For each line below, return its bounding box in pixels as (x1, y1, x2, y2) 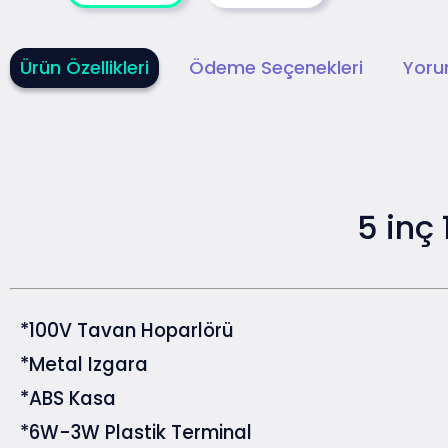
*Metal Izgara (20, 351, 148, 379)
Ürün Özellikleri (20, 55, 149, 81)
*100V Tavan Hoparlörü (20, 317, 234, 345)
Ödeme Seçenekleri (189, 55, 363, 81)
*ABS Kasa (20, 385, 116, 413)
